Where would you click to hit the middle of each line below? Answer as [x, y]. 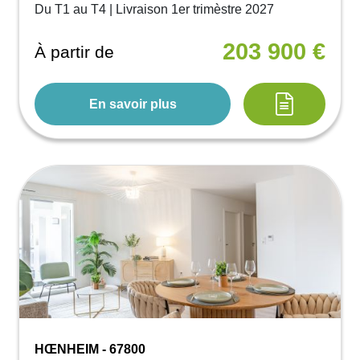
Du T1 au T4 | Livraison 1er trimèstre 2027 [155, 10]
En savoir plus [133, 104]
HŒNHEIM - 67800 [90, 350]
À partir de [75, 51]
